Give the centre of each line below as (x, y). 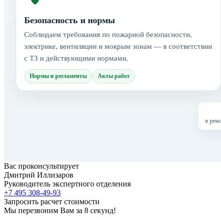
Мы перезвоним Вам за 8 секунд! (60, 210)
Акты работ (114, 76)
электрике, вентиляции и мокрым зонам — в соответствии (118, 46)
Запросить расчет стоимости (52, 201)
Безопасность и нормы (70, 20)
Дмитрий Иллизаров (39, 175)
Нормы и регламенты (58, 76)
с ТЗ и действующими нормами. (76, 58)
